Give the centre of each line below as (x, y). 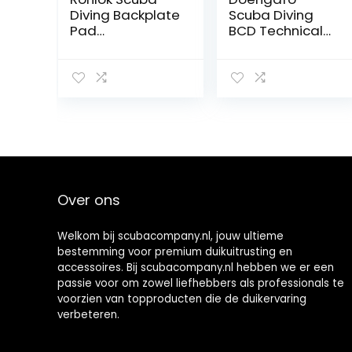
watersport (265, 93)
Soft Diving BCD (120, 62)
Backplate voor (278, 78)
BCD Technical (275, 31)
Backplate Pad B (123, 109)
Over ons (88, 200)
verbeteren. (88, 315)
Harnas (93, 93)
